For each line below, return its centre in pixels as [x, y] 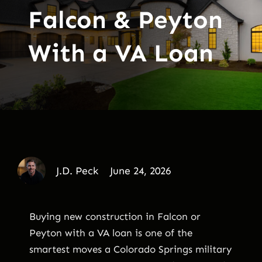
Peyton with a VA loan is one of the [111, 232]
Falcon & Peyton [125, 20]
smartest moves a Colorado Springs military [130, 249]
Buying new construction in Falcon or [115, 216]
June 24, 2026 [140, 170]
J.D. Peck [77, 170]
